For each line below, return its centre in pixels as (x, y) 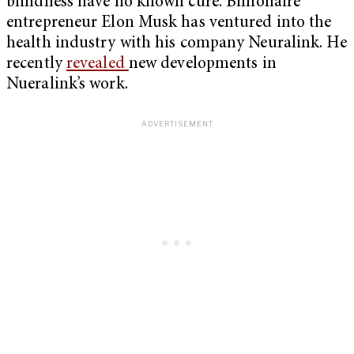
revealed (97, 65)
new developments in (202, 65)
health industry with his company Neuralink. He (177, 44)
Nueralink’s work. (69, 85)
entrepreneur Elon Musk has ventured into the (169, 24)
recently (36, 65)
